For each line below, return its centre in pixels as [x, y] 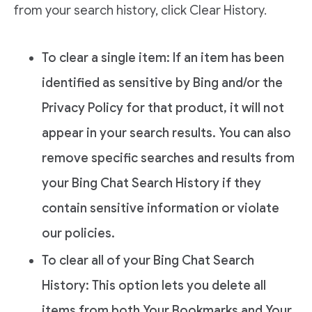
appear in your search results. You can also [166, 133]
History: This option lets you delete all [154, 285]
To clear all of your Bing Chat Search [148, 260]
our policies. [78, 233]
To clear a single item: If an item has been [163, 57]
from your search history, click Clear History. [140, 10]
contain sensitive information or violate [161, 208]
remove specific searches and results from [168, 158]
